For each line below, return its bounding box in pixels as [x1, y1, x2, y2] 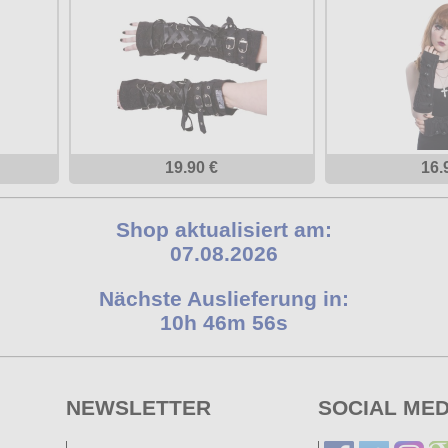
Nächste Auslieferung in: [99, 287, 349, 311]
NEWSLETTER [65, 396, 211, 420]
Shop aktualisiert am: [116, 218, 332, 242]
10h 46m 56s [160, 311, 288, 335]
